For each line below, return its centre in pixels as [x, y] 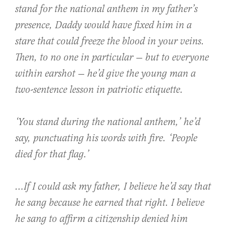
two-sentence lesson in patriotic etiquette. [99, 90]
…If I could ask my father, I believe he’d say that [113, 187]
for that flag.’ [61, 155]
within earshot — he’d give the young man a [105, 74]
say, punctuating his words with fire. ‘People [106, 139]
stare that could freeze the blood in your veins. [110, 42]
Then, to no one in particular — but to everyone [112, 58]
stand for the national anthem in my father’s [106, 10]
